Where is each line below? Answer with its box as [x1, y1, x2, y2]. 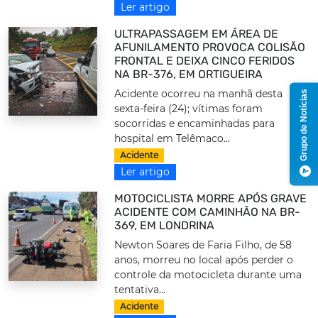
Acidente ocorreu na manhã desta [114, 87, 283, 100]
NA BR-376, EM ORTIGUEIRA [114, 67, 263, 81]
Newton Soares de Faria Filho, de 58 [114, 238, 292, 252]
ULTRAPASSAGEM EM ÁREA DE [114, 26, 279, 40]
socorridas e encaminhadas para [114, 116, 275, 130]
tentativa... [114, 283, 166, 297]
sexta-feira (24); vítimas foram [114, 102, 263, 115]
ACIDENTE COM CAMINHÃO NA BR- [114, 205, 301, 219]
